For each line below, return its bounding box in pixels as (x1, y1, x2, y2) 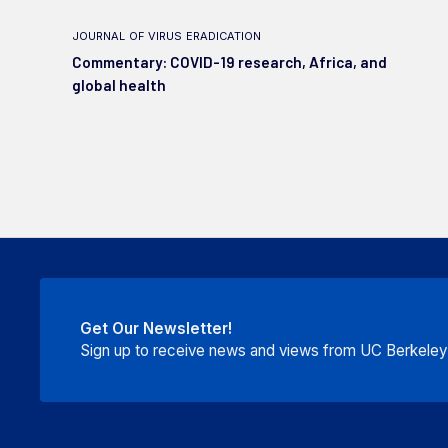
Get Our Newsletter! (80, 318, 232, 338)
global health (72, 75, 166, 94)
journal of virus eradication (72, 24, 261, 44)
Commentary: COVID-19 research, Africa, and (72, 52, 387, 71)
